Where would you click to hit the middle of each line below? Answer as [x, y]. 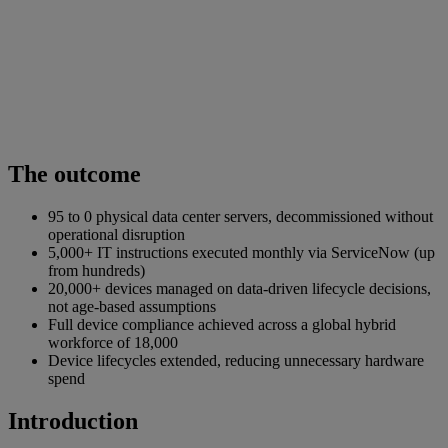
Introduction [73, 421]
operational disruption [116, 235]
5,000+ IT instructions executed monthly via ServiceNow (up [241, 253]
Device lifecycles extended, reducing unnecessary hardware [236, 361]
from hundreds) [96, 271]
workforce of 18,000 [113, 343]
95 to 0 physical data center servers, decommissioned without [240, 217]
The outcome [74, 174]
